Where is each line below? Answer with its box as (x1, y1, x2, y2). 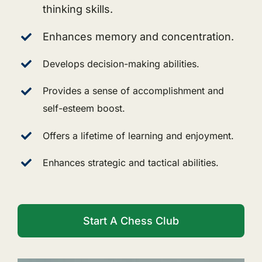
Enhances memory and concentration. (43, 30, 235, 43)
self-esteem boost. (43, 102, 126, 115)
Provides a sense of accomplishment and (43, 85, 225, 97)
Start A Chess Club (83, 215, 179, 227)
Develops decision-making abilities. (43, 57, 200, 70)
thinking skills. (43, 3, 113, 16)
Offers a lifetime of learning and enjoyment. (43, 129, 235, 142)
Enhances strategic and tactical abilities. (43, 156, 219, 168)
